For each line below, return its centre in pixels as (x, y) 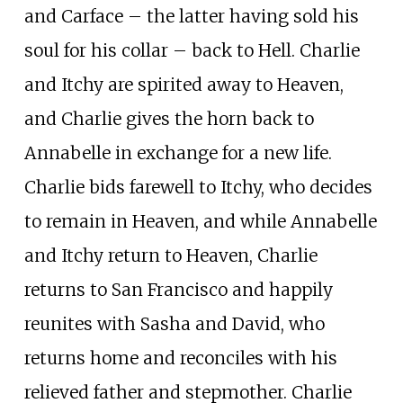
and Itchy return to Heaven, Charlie (170, 256)
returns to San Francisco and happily (178, 290)
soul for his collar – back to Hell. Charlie (192, 51)
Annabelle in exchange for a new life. (178, 153)
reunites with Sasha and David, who (174, 324)
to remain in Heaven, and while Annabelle (200, 222)
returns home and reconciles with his (180, 358)
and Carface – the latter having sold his (191, 17)
